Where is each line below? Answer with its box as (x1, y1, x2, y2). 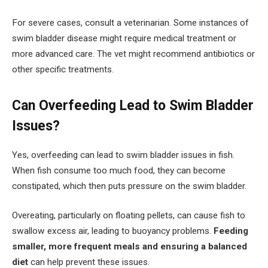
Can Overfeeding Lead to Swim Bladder (12, 98, 254, 114)
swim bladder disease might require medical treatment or (12, 33, 236, 44)
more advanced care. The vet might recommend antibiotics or (12, 48, 255, 60)
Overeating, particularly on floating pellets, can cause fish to (12, 210, 245, 221)
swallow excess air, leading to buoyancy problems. (12, 226, 214, 237)
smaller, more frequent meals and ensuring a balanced (12, 241, 247, 252)
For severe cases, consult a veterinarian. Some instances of (12, 17, 249, 29)
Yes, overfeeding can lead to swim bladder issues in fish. (12, 149, 234, 160)
